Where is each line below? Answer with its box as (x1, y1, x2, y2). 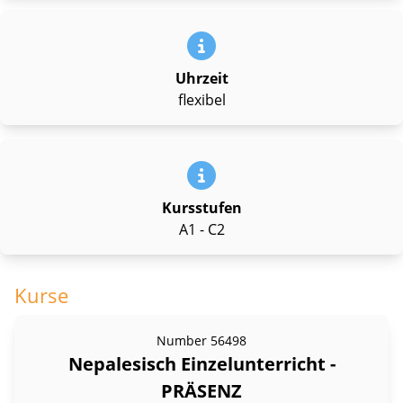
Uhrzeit (175, 67, 228, 88)
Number (157, 331, 207, 349)
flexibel (177, 89, 226, 110)
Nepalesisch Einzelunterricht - (67, 351, 336, 376)
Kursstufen (161, 197, 242, 218)
